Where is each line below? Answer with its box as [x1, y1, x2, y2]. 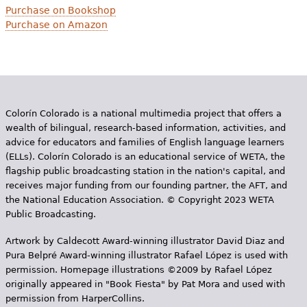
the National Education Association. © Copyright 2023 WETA [5, 194, 274, 205]
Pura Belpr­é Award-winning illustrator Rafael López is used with [5, 249, 288, 260]
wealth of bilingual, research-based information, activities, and [5, 122, 286, 133]
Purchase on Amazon [5, 19, 108, 30]
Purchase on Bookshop [5, 4, 116, 16]
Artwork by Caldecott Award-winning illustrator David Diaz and [5, 235, 284, 246]
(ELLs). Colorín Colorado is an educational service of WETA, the [5, 151, 285, 162]
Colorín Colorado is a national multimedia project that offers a [5, 108, 282, 119]
